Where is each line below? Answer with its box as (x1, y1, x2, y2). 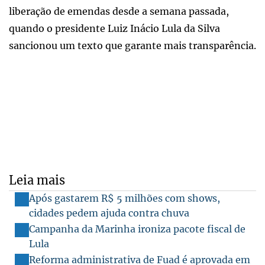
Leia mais (9, 172, 65, 188)
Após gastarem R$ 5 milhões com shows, (29, 192, 220, 204)
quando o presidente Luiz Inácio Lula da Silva (9, 22, 220, 34)
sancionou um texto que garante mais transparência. (9, 39, 256, 51)
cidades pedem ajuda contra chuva (29, 206, 189, 219)
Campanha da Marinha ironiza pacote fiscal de (29, 222, 245, 235)
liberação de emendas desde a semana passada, (9, 5, 229, 17)
